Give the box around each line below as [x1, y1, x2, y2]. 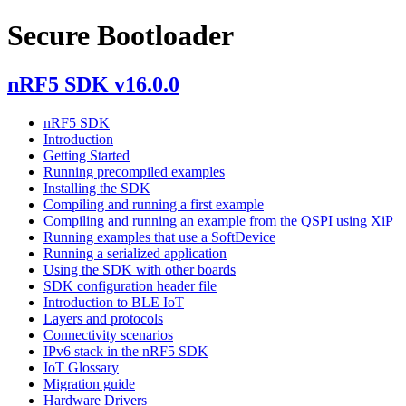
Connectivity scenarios [43, 326, 173, 343]
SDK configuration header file [43, 277, 217, 294]
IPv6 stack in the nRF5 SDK [43, 343, 208, 359]
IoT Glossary [43, 359, 119, 375]
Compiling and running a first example [43, 196, 264, 212]
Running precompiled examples [43, 163, 225, 179]
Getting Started [43, 147, 130, 163]
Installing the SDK [43, 179, 150, 196]
